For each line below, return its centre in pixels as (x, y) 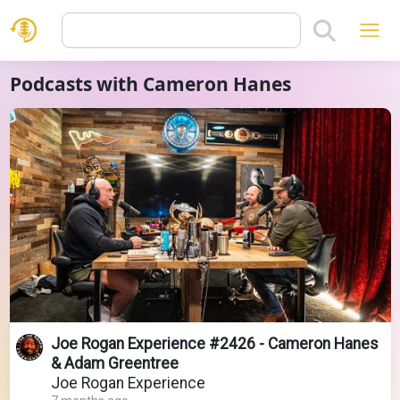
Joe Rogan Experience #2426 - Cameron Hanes (214, 343)
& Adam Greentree (114, 363)
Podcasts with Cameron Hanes (150, 84)
